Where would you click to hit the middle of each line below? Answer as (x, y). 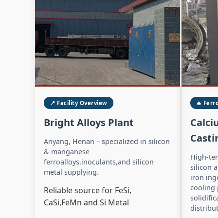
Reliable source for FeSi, (88, 190)
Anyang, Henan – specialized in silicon (107, 141)
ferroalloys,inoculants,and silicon (99, 162)
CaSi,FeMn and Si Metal (86, 202)
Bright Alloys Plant (89, 122)
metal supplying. (71, 172)
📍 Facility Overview (79, 103)
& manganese (67, 151)
